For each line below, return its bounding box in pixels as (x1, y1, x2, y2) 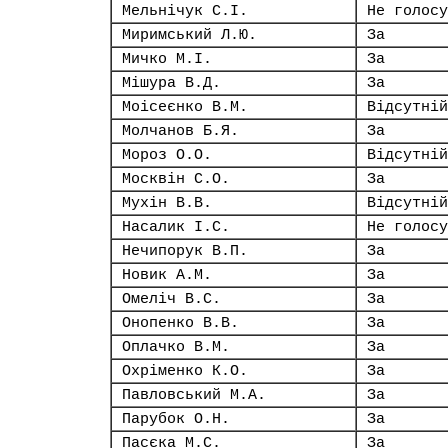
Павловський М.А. (122, 387, 266, 403)
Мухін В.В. (122, 195, 212, 211)
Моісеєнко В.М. (122, 99, 248, 115)
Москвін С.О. (122, 171, 230, 187)
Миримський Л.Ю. (122, 27, 257, 43)
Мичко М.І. (122, 51, 212, 67)
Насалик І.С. (122, 219, 230, 235)
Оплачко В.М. (122, 339, 230, 355)
